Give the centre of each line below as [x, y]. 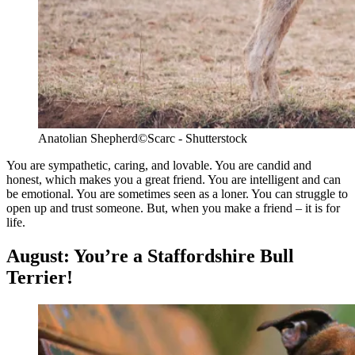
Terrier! [40, 277]
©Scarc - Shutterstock [193, 138]
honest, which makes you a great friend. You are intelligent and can [174, 179]
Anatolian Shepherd [88, 138]
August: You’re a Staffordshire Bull [150, 256]
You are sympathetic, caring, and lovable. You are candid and [159, 165]
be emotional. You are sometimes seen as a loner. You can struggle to [177, 193]
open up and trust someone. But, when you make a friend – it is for [173, 208]
